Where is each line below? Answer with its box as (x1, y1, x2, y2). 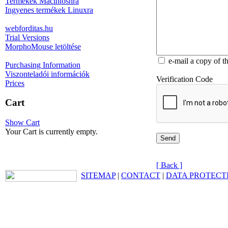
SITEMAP (81, 171, 116, 180)
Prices (5, 78, 24, 88)
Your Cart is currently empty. (5, 127, 98, 136)
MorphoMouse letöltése (5, 42, 81, 51)
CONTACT (121, 171, 160, 180)
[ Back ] (156, 161, 182, 169)
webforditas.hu (5, 23, 53, 33)
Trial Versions (5, 33, 49, 42)
